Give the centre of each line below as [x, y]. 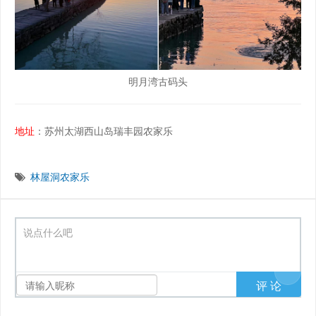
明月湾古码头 [158, 81]
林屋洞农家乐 [60, 176]
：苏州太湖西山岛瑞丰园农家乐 [104, 130]
